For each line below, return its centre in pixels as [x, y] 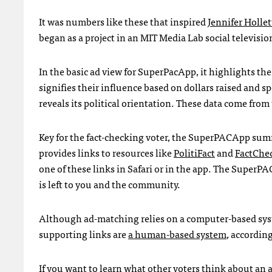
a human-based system [177, 234]
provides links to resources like [106, 153]
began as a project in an [90, 37]
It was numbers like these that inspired [123, 22]
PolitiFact [194, 153]
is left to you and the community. [110, 184]
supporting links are [83, 234]
